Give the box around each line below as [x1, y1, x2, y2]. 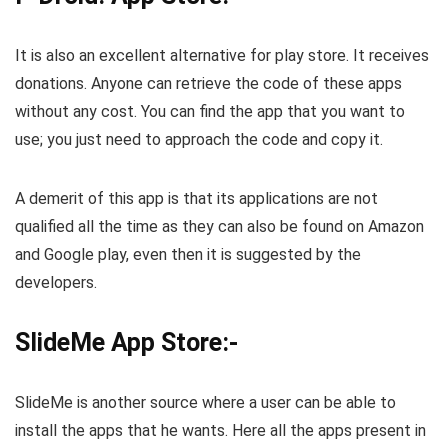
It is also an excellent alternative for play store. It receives [15, 46, 429, 66]
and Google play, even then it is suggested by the [15, 245, 361, 265]
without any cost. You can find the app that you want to [15, 102, 405, 122]
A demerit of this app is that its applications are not [15, 189, 378, 209]
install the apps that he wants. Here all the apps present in [15, 421, 426, 441]
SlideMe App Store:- [15, 328, 238, 358]
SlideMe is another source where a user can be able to [15, 393, 396, 413]
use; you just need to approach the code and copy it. [15, 130, 383, 150]
